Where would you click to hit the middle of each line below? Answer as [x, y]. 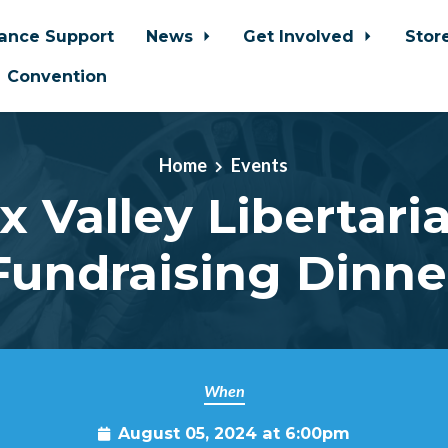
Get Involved [301, 36]
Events [260, 165]
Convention [57, 76]
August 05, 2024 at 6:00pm [234, 433]
